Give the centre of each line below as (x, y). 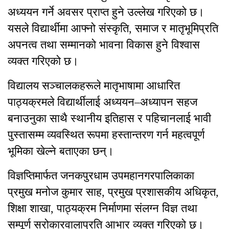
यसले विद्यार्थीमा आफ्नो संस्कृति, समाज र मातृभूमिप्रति (113, 29)
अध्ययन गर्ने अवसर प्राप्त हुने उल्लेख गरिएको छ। (106, 12)
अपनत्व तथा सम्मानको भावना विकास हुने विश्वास (104, 45)
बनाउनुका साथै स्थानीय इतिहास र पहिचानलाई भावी (109, 119)
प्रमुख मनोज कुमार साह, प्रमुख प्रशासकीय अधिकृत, (113, 192)
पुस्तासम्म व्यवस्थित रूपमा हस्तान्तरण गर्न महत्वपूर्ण (106, 135)
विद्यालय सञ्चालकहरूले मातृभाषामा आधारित (94, 86)
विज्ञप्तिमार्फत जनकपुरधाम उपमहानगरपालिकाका (101, 176)
